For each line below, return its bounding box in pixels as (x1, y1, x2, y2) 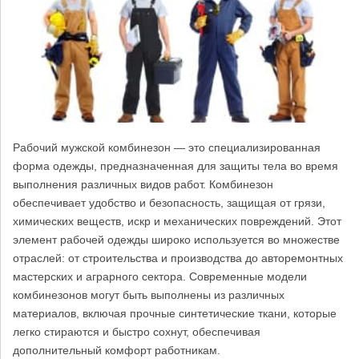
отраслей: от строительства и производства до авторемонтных (13, 252, 343, 265)
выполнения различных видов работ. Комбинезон (13, 178, 273, 192)
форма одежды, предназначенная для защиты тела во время (13, 159, 338, 173)
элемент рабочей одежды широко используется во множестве (13, 233, 340, 247)
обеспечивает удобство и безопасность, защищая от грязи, (13, 196, 325, 210)
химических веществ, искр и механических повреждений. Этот (13, 215, 341, 228)
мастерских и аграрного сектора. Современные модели (13, 270, 307, 284)
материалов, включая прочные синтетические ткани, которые (13, 307, 337, 321)
